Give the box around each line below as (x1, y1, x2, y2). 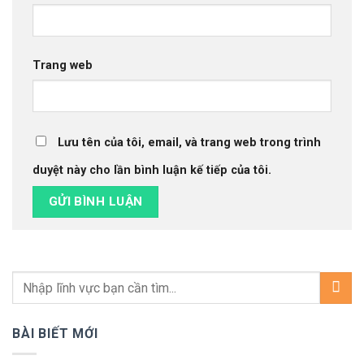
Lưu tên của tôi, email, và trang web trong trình (58, 135, 321, 149)
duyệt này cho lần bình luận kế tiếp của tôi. (32, 162, 271, 177)
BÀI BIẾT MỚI (12, 326, 98, 342)
